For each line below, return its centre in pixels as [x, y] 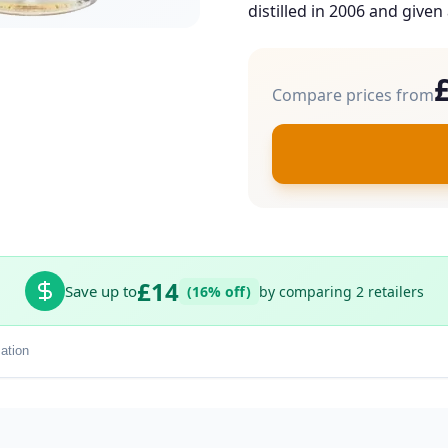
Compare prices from [353, 95]
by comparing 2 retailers [341, 291]
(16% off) [218, 291]
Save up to [100, 291]
